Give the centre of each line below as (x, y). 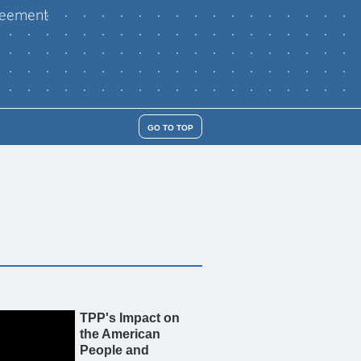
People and (114, 350)
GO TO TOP (171, 127)
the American (120, 334)
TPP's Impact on (129, 318)
